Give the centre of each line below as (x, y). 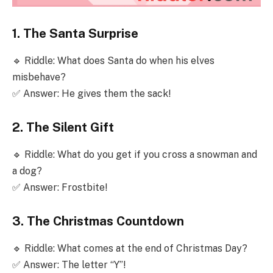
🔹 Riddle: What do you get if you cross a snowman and (135, 154)
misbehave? (39, 77)
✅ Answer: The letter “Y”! (69, 264)
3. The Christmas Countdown (98, 222)
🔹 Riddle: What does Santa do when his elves (113, 60)
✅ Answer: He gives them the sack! (91, 93)
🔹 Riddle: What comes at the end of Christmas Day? (130, 248)
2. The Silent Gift (63, 128)
